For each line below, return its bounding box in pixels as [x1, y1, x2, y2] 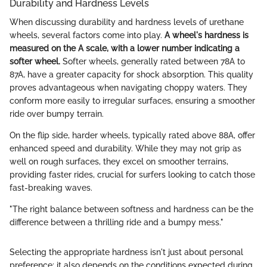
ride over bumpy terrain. [10, 109, 104, 119]
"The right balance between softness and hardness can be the [10, 204, 253, 215]
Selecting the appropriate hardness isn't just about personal [10, 247, 243, 257]
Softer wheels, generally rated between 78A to [60, 57, 245, 67]
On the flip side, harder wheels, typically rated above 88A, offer [10, 131, 255, 141]
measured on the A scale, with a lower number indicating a [10, 44, 240, 54]
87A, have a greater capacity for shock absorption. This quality [10, 70, 253, 80]
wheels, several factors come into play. [10, 30, 164, 41]
